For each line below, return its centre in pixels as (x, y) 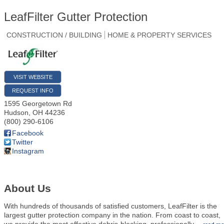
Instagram (28, 151)
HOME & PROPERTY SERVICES (159, 35)
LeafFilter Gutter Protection (76, 17)
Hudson (16, 113)
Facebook (28, 133)
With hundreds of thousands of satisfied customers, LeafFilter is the (110, 206)
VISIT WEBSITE (33, 77)
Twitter (22, 142)
